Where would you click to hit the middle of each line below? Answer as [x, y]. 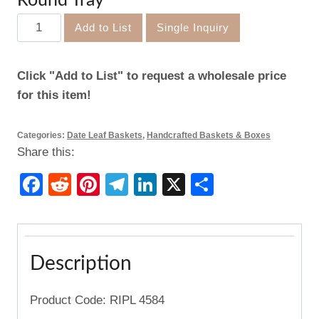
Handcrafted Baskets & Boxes [209, 136]
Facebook [93, 185]
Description [81, 263]
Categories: [42, 136]
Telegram [176, 185]
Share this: [46, 152]
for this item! [54, 95]
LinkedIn [200, 185]
